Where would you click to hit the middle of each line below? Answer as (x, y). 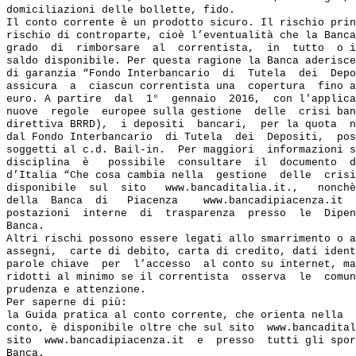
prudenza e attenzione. (76, 290)
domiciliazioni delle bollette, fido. (121, 10)
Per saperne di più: (67, 302)
